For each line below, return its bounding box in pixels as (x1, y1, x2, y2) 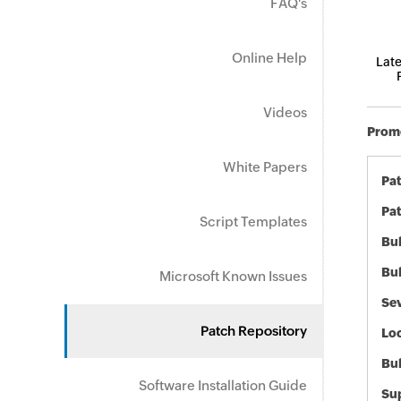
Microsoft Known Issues (159, 269, 307, 284)
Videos (263, 105, 307, 120)
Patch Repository (200, 323, 307, 338)
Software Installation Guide (139, 378, 307, 393)
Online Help (232, 50, 307, 65)
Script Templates (200, 214, 307, 229)
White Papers (223, 159, 307, 175)
